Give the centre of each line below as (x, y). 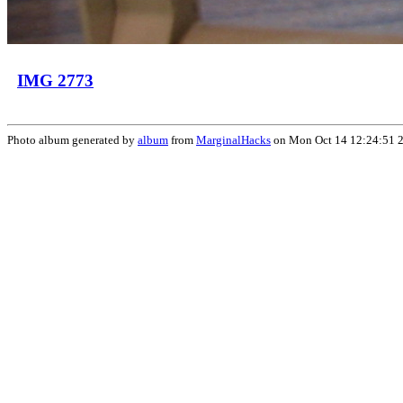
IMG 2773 (55, 80)
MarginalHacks (233, 140)
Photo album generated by (72, 140)
